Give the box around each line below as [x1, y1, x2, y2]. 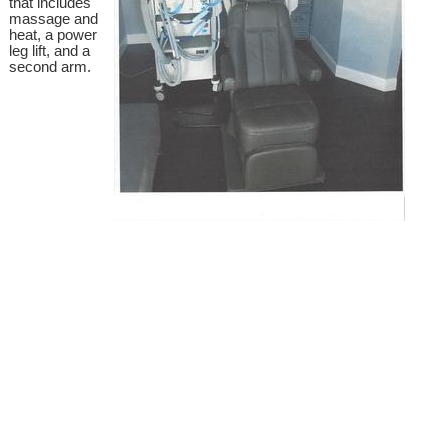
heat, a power [8, 27, 97, 44]
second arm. [8, 59, 95, 76]
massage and [8, 11, 98, 28]
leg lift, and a [8, 43, 90, 60]
